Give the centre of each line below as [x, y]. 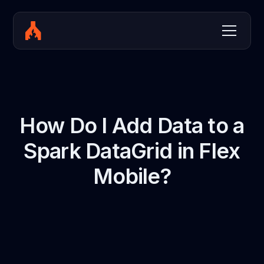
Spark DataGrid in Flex [132, 151]
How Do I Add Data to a [132, 126]
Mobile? [132, 176]
